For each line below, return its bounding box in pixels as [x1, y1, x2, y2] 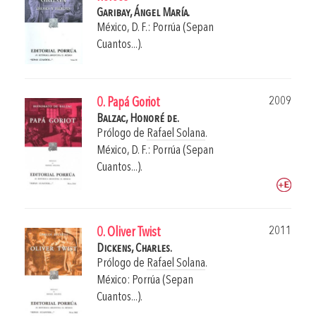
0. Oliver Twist [97, 226, 161, 241]
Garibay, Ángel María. [97, 7, 190, 20]
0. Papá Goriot [97, 97, 160, 111]
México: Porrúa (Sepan [97, 274, 193, 287]
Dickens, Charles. [97, 243, 172, 255]
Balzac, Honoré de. [97, 113, 179, 126]
